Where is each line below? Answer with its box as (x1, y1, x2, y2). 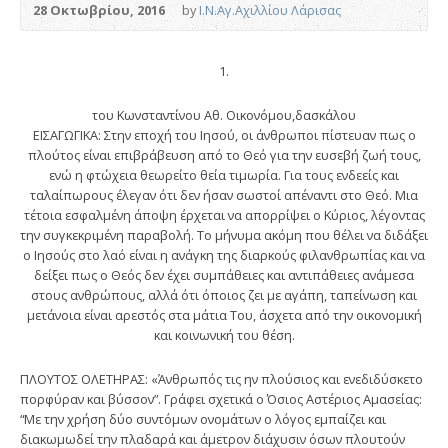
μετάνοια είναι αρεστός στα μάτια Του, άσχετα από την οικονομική (26, 305, 422, 324)
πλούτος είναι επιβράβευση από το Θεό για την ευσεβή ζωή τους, (27, 145, 421, 164)
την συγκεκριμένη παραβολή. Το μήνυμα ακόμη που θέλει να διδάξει (20, 225, 428, 244)
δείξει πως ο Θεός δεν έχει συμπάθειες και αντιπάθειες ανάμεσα (34, 265, 414, 284)
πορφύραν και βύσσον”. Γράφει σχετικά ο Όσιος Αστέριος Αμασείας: (20, 389, 422, 408)
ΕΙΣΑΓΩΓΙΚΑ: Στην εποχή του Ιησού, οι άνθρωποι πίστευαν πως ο (32, 125, 416, 144)
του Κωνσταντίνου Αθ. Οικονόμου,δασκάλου (92, 105, 356, 124)
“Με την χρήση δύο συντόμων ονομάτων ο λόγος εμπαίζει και (20, 409, 386, 428)
